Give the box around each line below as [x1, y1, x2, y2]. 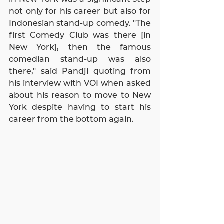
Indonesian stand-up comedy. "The [9, 18, 151, 28]
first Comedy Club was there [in [9, 30, 151, 40]
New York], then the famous [9, 42, 151, 52]
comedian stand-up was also [9, 54, 151, 64]
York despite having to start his [9, 102, 151, 112]
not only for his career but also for [9, 6, 151, 16]
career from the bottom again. [9, 114, 134, 124]
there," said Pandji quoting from [9, 66, 151, 76]
